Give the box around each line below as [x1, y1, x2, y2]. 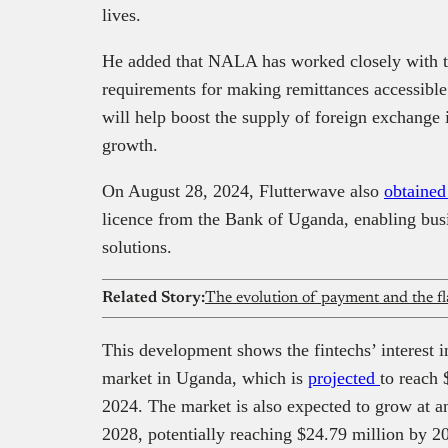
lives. [102, 4, 141, 25]
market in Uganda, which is [102, 367, 308, 388]
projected [308, 367, 380, 388]
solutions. [102, 236, 172, 257]
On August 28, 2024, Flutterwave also [102, 180, 384, 201]
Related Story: [102, 289, 205, 306]
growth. [102, 134, 158, 155]
